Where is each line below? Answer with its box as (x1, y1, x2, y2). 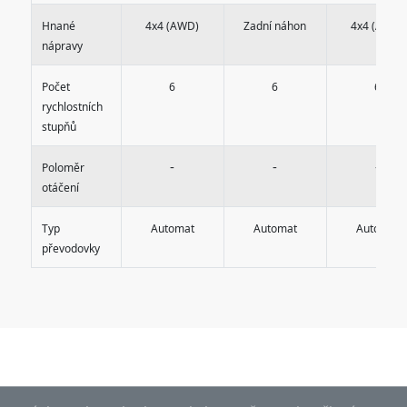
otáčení (42, 179, 79, 195)
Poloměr (42, 159, 84, 175)
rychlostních (42, 98, 103, 114)
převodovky (42, 240, 100, 256)
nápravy (42, 37, 83, 54)
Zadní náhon (243, 17, 307, 34)
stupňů (42, 118, 76, 134)
